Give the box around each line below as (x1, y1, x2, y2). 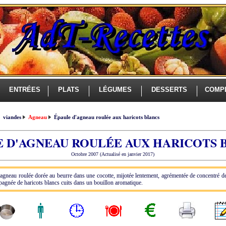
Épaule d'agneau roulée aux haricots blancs (52, 114, 159, 120)
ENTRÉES (5, 86, 42, 93)
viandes (2, 114, 23, 120)
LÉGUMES (95, 86, 136, 93)
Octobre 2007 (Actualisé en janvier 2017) (71, 151, 154, 157)
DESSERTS (147, 86, 191, 93)
